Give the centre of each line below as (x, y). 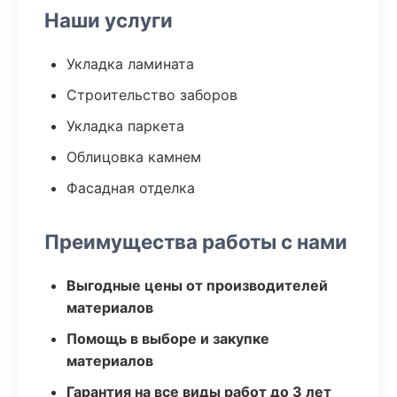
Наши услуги (109, 20)
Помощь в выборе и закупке (168, 339)
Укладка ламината (130, 64)
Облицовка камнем (134, 157)
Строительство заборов (152, 95)
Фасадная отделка (131, 188)
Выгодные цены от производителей (197, 285)
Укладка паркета (125, 126)
